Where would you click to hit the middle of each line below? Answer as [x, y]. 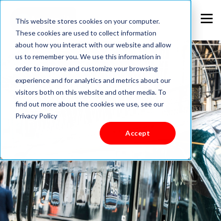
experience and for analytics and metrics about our [93, 80]
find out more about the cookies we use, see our [89, 104]
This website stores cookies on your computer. [87, 21]
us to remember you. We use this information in [88, 56]
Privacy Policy [36, 115]
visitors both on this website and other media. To [91, 92]
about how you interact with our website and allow [93, 44]
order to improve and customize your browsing [86, 68]
